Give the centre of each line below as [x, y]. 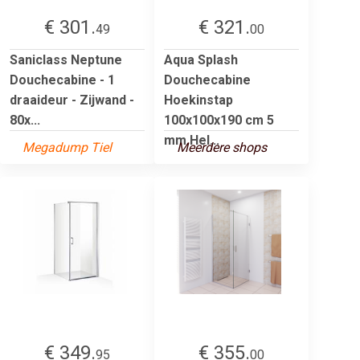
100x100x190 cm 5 [219, 120]
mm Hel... [192, 140]
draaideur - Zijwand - [72, 100]
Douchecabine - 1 [62, 80]
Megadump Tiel [67, 147]
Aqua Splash [201, 59]
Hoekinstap [198, 100]
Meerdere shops [222, 147]
